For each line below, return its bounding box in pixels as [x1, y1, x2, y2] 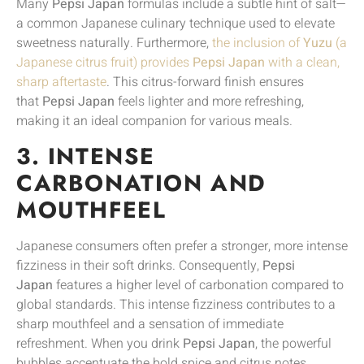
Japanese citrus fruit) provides [16, 53, 193, 73]
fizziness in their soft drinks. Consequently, [16, 255, 262, 275]
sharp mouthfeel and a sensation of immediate [16, 314, 284, 334]
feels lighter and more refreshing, [115, 92, 304, 112]
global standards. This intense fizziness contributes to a [16, 294, 336, 314]
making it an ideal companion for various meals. [16, 111, 292, 132]
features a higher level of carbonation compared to [53, 275, 344, 295]
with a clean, [265, 53, 340, 73]
